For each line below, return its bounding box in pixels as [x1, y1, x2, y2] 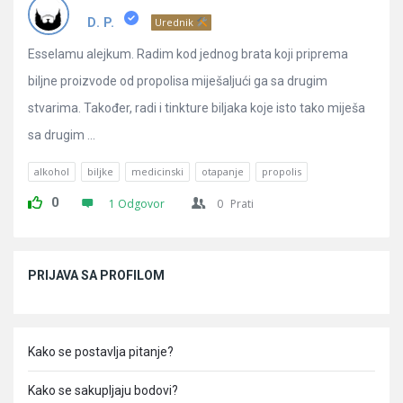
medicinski [131, 165, 184, 178]
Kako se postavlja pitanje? [28, 345, 174, 359]
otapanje [201, 165, 244, 178]
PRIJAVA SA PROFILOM [28, 268, 165, 282]
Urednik [155, 15, 196, 29]
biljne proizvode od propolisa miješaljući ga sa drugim [28, 74, 327, 88]
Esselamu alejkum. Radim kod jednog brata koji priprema [28, 47, 348, 61]
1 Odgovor [109, 196, 165, 211]
